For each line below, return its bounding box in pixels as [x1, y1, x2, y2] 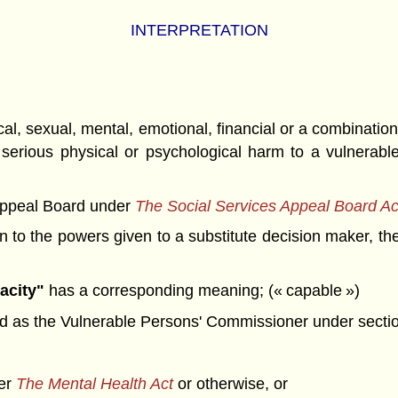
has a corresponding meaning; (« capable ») [44, 282, 361, 300]
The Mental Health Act [15, 374, 173, 393]
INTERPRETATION [130, 20, 268, 39]
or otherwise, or [172, 374, 288, 393]
